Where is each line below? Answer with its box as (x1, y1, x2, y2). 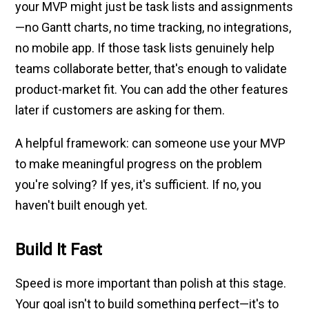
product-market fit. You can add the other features (15, 81, 289, 97)
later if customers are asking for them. (15, 102, 226, 117)
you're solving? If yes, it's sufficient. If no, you (15, 177, 262, 192)
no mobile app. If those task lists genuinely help (15, 40, 275, 55)
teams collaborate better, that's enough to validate (15, 61, 288, 76)
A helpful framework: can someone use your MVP (15, 135, 286, 150)
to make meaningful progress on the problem (15, 156, 263, 171)
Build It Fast (15, 239, 103, 259)
